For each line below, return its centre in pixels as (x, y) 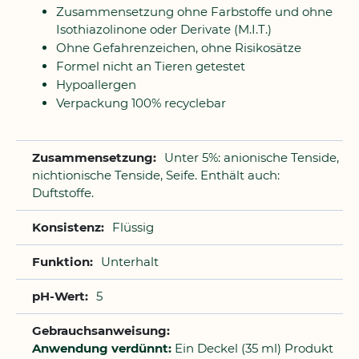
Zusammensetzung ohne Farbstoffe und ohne (194, 12)
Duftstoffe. (63, 193)
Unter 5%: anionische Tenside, (252, 157)
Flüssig (133, 227)
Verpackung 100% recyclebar (141, 103)
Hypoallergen (96, 85)
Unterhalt (130, 262)
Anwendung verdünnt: (102, 348)
